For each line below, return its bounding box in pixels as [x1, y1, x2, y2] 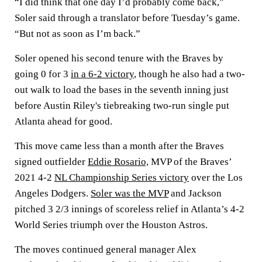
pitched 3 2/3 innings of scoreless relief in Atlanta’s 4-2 [15, 204, 244, 215]
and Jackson [168, 188, 222, 199]
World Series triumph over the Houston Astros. [15, 219, 208, 230]
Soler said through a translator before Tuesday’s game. [15, 12, 240, 23]
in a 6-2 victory [71, 68, 134, 80]
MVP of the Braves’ [149, 156, 232, 167]
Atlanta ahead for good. [15, 116, 112, 127]
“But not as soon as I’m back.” [15, 28, 140, 39]
